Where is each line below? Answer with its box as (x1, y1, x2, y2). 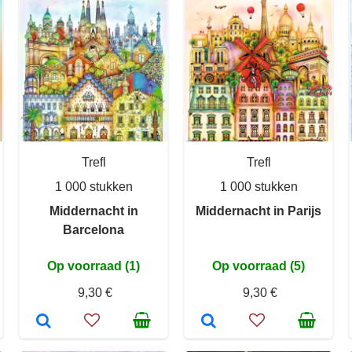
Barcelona (63, 223, 124, 236)
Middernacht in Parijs (196, 204, 321, 218)
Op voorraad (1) (47, 259, 140, 273)
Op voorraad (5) (212, 259, 305, 273)
